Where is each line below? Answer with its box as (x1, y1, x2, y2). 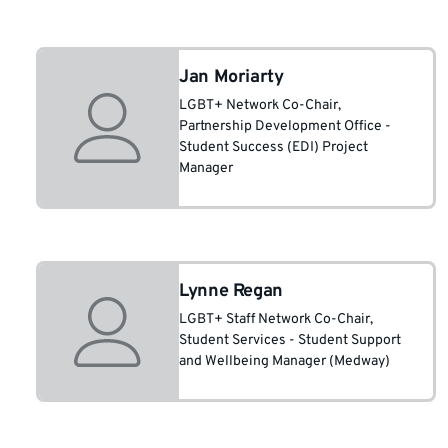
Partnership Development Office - (179, 118, 391, 135)
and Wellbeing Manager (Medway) (179, 353, 390, 370)
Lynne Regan (179, 280, 284, 303)
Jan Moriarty (179, 66, 284, 89)
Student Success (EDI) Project (179, 139, 368, 156)
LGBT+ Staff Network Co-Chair (179, 311, 370, 328)
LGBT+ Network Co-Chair (179, 97, 338, 114)
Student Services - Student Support (179, 332, 401, 349)
